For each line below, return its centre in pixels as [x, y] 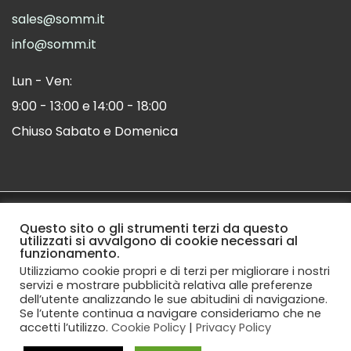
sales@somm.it [58, 19]
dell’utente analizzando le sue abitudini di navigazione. [174, 299]
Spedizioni [76, 250]
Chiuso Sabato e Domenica [95, 131]
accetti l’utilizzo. [65, 327]
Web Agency [256, 230]
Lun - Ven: [42, 81]
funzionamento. [70, 253]
